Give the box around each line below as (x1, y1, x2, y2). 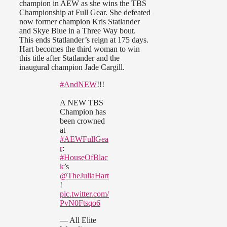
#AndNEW (60, 80, 97, 89)
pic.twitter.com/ (60, 190, 109, 199)
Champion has (60, 107, 106, 117)
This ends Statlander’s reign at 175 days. (19, 35, 148, 45)
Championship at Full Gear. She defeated (19, 8, 150, 17)
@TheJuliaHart (60, 171, 109, 180)
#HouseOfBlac (60, 153, 108, 162)
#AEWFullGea (60, 135, 108, 144)
